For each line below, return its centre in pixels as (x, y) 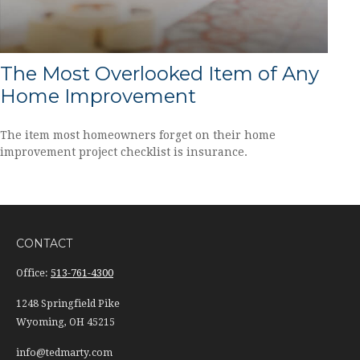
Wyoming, (41, 323)
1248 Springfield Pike (68, 304)
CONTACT (44, 244)
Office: (33, 274)
